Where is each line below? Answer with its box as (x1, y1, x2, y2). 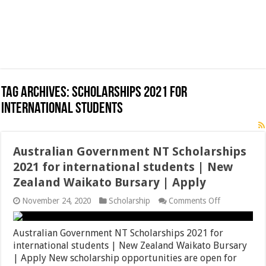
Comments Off (169, 196, 221, 206)
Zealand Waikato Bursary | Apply (13, 175, 207, 190)
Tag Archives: (1, 85, 72, 102)
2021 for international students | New (13, 160, 233, 175)
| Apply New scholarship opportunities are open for (13, 252, 237, 264)
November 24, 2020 (22, 196, 91, 206)
